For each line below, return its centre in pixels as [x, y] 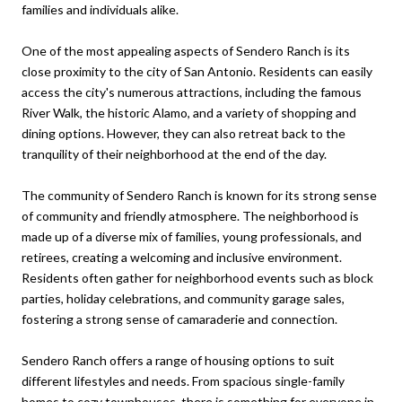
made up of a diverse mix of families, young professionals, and [192, 236]
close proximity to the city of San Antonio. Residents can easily [197, 71]
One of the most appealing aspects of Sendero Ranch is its [186, 50]
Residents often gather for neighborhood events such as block [197, 277]
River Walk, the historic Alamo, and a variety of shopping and [189, 112]
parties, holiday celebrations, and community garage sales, [183, 298]
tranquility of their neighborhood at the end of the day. [174, 153]
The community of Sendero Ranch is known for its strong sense [199, 195]
